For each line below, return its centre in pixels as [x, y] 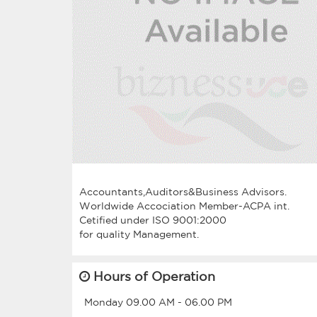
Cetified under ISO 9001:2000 [153, 220]
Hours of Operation [152, 276]
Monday [105, 302]
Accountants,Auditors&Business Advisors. [183, 191]
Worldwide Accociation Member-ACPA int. [184, 206]
